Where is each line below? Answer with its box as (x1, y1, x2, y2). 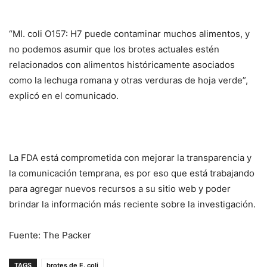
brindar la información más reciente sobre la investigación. (9, 198, 256, 210)
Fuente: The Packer (9, 229, 91, 241)
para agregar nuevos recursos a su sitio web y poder (9, 183, 231, 195)
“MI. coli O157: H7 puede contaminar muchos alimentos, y (9, 28, 250, 40)
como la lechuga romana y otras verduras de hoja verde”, (9, 74, 248, 86)
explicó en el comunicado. (9, 90, 119, 102)
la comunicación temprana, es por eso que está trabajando (9, 167, 254, 179)
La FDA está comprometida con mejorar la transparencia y (9, 152, 252, 164)
